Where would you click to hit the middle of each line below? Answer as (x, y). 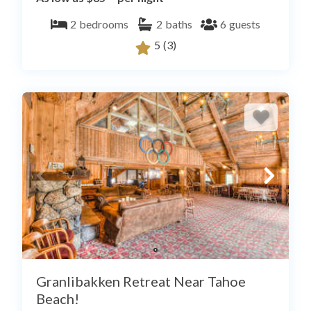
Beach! (58, 299)
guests (245, 24)
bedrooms (104, 24)
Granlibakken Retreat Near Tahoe (141, 281)
